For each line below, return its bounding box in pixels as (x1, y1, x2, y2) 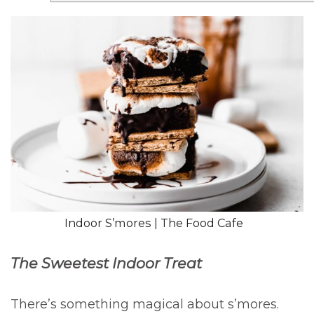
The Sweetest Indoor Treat (11, 254, 202, 272)
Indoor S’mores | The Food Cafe (64, 215, 243, 230)
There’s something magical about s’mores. (11, 296, 279, 312)
